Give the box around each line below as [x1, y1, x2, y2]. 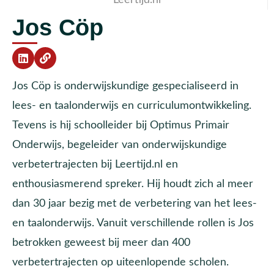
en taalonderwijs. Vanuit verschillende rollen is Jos [12, 218, 254, 229]
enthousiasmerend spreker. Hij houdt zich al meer [12, 179, 253, 190]
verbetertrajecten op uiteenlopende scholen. [12, 257, 229, 268]
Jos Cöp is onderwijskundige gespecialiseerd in [12, 81, 239, 92]
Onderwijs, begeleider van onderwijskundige [12, 139, 227, 150]
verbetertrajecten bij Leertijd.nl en [12, 159, 178, 170]
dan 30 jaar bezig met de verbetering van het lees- [12, 198, 257, 209]
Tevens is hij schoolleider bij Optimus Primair [12, 120, 229, 131]
